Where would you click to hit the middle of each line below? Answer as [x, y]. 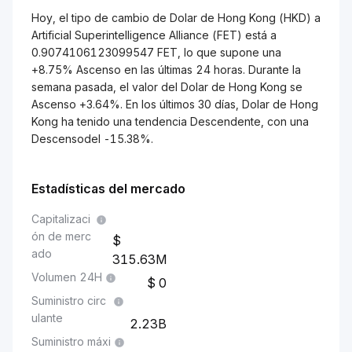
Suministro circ [69, 301]
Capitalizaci [61, 219]
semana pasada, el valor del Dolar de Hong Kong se [167, 87]
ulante [47, 318]
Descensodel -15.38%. [92, 139]
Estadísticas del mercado [108, 189]
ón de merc [61, 236]
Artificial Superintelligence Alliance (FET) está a [154, 35]
